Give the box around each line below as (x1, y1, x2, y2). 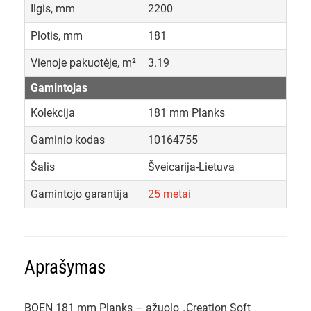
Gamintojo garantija (31, 187, 128, 201)
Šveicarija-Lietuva (148, 160, 235, 174)
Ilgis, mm (31, 2, 75, 16)
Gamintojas (31, 81, 87, 95)
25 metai (148, 187, 191, 201)
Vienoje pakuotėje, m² (31, 56, 136, 70)
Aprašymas (24, 256, 106, 279)
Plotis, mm (31, 29, 83, 43)
